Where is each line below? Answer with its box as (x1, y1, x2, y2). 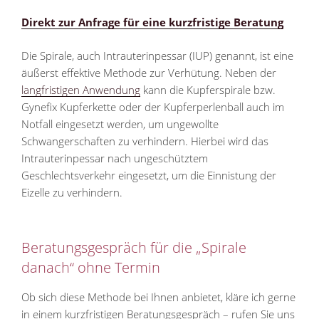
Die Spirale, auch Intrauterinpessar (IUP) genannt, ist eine (21, 48, 293, 63)
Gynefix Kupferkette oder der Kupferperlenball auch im (21, 99, 284, 114)
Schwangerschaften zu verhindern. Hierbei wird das (21, 133, 268, 148)
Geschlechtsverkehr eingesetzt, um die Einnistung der (21, 167, 276, 182)
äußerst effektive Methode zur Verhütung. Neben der (21, 65, 276, 80)
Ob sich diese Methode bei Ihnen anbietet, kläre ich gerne (21, 290, 296, 305)
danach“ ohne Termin (21, 258, 160, 278)
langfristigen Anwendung (21, 82, 140, 97)
